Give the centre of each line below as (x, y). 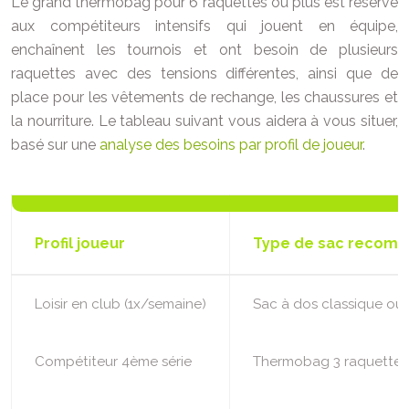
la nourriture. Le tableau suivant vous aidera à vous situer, (204, 121)
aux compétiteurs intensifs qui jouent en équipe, (204, 26)
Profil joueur (80, 244)
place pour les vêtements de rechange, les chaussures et (204, 98)
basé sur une (55, 145)
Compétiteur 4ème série (113, 362)
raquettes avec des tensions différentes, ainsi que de (204, 74)
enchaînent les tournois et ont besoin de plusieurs (204, 50)
